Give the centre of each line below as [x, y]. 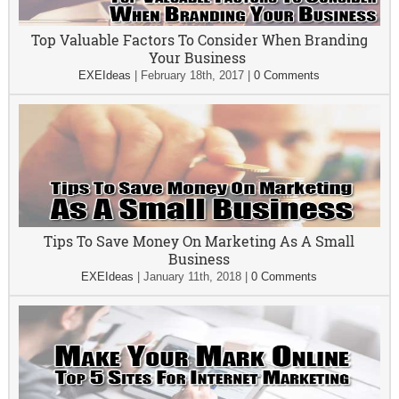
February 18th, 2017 [193, 75]
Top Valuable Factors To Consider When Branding [199, 40]
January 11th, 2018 [193, 277]
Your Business [199, 57]
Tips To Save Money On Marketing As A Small [199, 241]
